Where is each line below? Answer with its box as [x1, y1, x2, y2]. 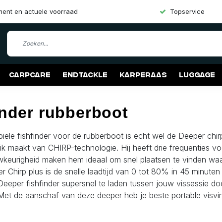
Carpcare [9, 70, 51, 78]
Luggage [179, 70, 215, 78]
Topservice [170, 7, 205, 15]
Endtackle [62, 70, 108, 78]
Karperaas [119, 70, 167, 78]
